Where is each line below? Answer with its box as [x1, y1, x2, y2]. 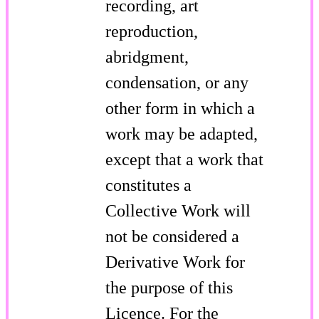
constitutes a [105, 175, 192, 194]
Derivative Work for [105, 252, 245, 271]
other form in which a [105, 98, 255, 117]
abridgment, [105, 47, 189, 66]
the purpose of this [105, 278, 233, 297]
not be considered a [105, 226, 239, 246]
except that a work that [105, 150, 263, 169]
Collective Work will [105, 201, 251, 220]
